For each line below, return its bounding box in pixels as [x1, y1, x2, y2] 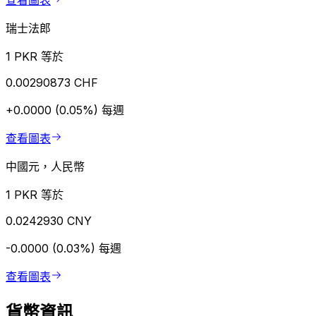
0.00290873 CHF [6, 75, 98, 90]
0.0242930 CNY [6, 214, 92, 229]
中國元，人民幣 [6, 159, 85, 174]
